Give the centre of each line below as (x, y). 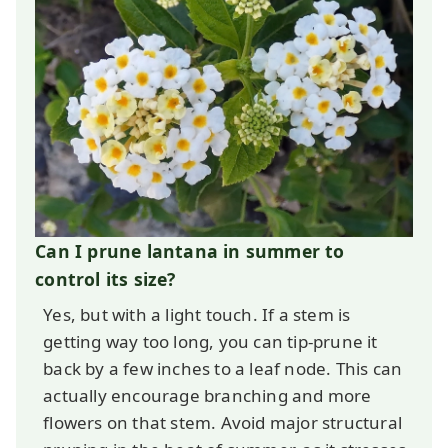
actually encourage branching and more (207, 395)
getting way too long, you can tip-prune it (210, 341)
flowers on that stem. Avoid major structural (222, 422)
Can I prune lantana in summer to (190, 250)
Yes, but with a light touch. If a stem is (197, 314)
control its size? (105, 278)
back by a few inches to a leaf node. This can (223, 368)
